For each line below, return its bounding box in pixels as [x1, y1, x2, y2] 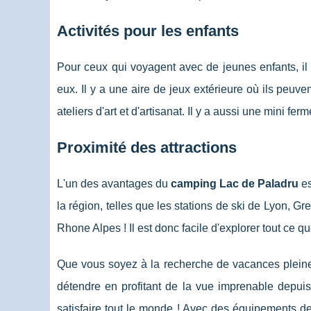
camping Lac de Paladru [171, 178, 299, 190]
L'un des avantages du [57, 178, 171, 190]
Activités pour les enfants [57, 22, 243, 40]
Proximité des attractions [57, 139, 241, 157]
